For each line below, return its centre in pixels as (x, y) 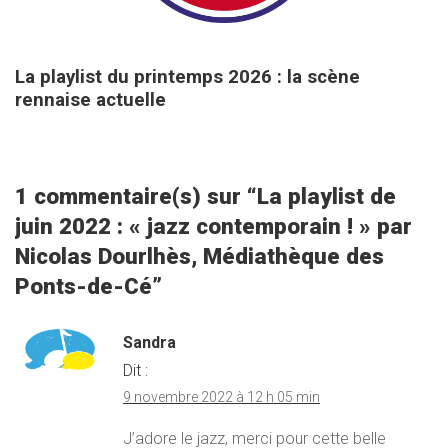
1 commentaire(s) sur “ (136, 195)
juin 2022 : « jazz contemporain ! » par (213, 225)
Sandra (149, 342)
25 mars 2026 (77, 48)
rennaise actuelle (90, 99)
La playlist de (326, 195)
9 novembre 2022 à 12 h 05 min (221, 396)
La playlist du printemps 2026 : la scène (187, 76)
